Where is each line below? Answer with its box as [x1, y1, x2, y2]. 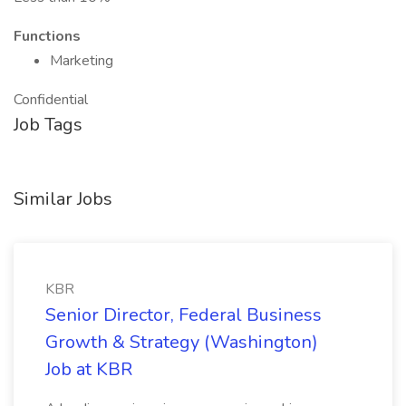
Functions [14, 26, 81, 46]
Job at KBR [45, 357, 132, 382]
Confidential [14, 90, 88, 110]
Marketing [50, 51, 113, 71]
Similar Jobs [14, 187, 112, 211]
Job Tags [14, 112, 82, 137]
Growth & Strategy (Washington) [45, 330, 318, 354]
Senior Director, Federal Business [45, 303, 322, 327]
